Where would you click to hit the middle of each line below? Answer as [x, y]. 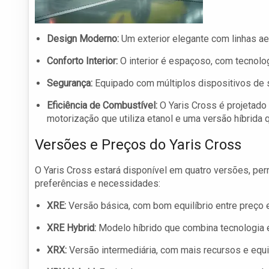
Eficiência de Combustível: [102, 106]
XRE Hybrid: [71, 228]
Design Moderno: [83, 39]
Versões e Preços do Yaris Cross [138, 145]
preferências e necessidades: [98, 184]
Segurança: [70, 83]
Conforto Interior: [82, 61]
